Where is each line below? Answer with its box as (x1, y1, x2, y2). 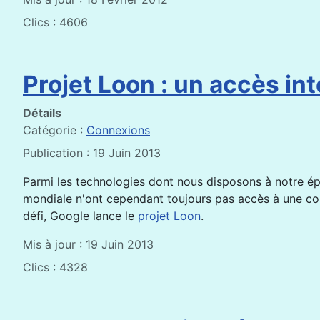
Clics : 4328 (23, 260, 88, 274)
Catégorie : (23, 123, 86, 137)
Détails (23, 106, 61, 120)
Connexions (86, 123, 150, 137)
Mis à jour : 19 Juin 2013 (23, 237, 154, 251)
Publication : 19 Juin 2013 (23, 146, 161, 160)
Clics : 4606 (23, 15, 88, 29)
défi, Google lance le (23, 209, 134, 223)
